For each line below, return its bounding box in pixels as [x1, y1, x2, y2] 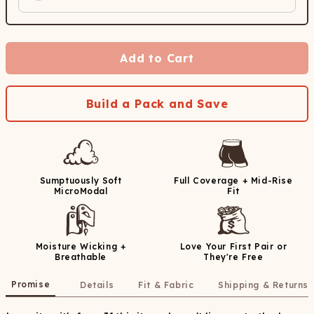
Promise [11, 279, 50, 289]
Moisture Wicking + [35, 241, 126, 252]
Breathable [55, 252, 107, 262]
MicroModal [53, 186, 108, 196]
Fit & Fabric [138, 280, 194, 290]
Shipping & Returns [218, 280, 308, 290]
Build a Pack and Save [86, 97, 228, 111]
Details [80, 280, 114, 290]
